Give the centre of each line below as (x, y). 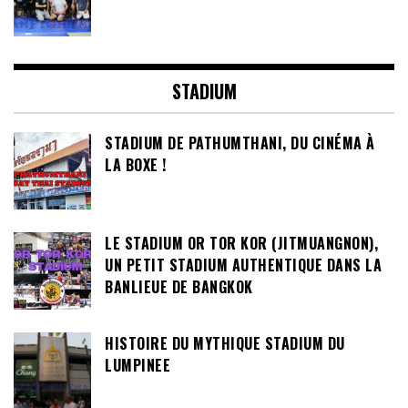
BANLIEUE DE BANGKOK (179, 287)
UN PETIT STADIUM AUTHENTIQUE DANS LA (243, 265)
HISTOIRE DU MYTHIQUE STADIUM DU (225, 344)
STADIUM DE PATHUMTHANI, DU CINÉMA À (240, 143)
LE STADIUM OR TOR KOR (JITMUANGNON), (241, 244)
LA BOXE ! (136, 165)
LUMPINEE (138, 366)
